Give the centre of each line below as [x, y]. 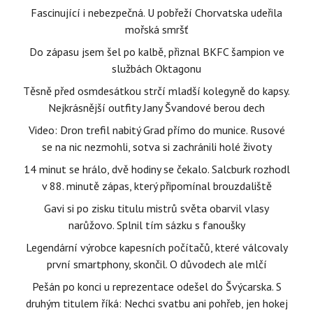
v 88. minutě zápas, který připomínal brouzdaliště [156, 186]
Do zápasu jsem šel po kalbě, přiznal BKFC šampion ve [156, 52]
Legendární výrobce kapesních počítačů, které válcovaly [156, 247]
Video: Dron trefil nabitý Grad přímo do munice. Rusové [156, 130]
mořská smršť [156, 29]
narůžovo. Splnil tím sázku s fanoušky [156, 225]
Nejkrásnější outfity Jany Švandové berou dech [156, 108]
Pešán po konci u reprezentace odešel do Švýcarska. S [156, 286]
